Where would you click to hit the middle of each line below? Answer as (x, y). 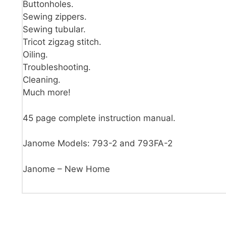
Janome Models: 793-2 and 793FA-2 (98, 143)
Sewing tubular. (54, 29)
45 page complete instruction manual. (99, 118)
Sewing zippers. (55, 17)
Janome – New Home (66, 169)
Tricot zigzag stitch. (62, 42)
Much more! (47, 92)
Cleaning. (42, 80)
